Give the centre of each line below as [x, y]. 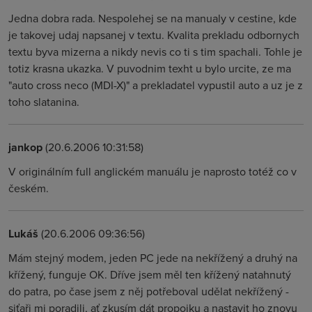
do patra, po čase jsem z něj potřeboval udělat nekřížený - [149, 291]
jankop [25, 147]
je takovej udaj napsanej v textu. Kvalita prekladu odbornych [154, 35]
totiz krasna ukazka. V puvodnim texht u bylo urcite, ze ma [150, 68]
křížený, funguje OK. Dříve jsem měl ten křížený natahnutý [150, 274]
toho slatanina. [44, 102]
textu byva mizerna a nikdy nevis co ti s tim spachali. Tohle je [155, 52]
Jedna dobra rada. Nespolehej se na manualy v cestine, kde [153, 18]
